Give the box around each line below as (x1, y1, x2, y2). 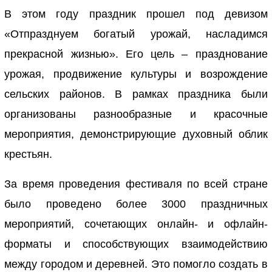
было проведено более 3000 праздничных (4, 198, 268, 211)
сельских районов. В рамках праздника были (4, 87, 268, 100)
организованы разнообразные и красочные (4, 107, 268, 120)
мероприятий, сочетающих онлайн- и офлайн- (4, 218, 268, 231)
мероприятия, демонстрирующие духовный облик (4, 127, 268, 140)
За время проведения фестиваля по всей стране (4, 178, 268, 191)
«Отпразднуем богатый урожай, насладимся (4, 27, 268, 40)
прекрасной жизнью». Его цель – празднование (4, 47, 268, 60)
